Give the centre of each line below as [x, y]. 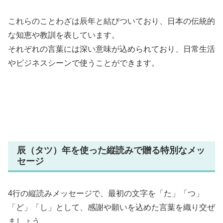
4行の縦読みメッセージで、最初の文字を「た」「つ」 [106, 194]
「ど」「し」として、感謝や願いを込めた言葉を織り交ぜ [111, 208]
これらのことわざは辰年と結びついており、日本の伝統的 [111, 21]
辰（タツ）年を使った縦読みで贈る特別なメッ [111, 150]
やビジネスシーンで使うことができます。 [84, 63]
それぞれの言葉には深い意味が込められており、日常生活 [111, 49]
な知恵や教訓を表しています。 [64, 35]
